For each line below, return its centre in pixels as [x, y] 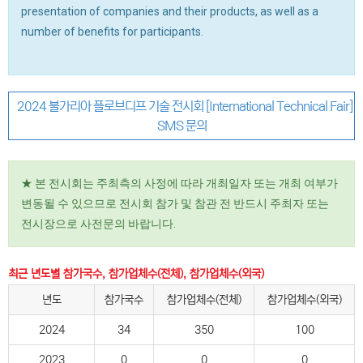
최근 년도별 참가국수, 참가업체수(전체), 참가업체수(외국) [136, 274]
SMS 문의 [181, 126]
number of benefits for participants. [112, 32]
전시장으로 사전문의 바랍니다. [98, 224]
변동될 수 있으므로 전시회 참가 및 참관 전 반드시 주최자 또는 [175, 203]
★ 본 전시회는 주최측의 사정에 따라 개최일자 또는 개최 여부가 [179, 183]
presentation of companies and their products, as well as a [170, 11]
